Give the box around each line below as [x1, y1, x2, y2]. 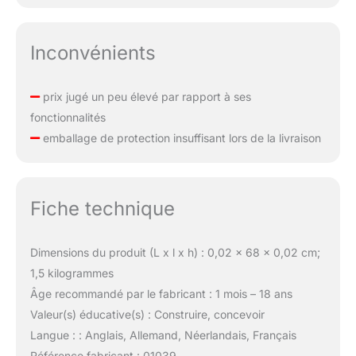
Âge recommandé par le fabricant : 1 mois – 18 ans [29, 287, 292, 301]
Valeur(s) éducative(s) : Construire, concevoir [29, 308, 265, 322]
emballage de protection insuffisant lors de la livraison [39, 131, 321, 145]
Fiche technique [29, 197, 175, 221]
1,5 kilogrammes [29, 266, 114, 281]
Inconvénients [29, 41, 156, 65]
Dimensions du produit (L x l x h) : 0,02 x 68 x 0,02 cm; [29, 246, 320, 260]
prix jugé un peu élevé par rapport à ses [39, 90, 251, 104]
